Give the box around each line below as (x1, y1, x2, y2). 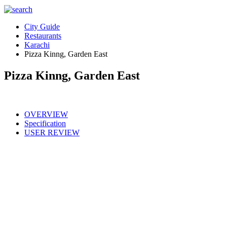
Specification (24, 119, 66, 128)
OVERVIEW (24, 109, 68, 119)
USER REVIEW (24, 128, 80, 137)
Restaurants (24, 31, 61, 40)
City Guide (24, 22, 60, 31)
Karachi (24, 41, 50, 49)
